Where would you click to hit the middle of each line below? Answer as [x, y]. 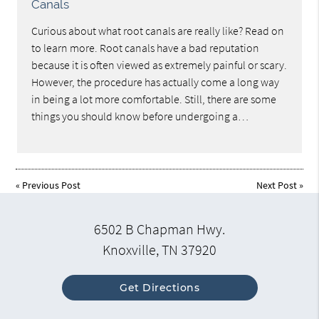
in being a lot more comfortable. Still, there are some [154, 99]
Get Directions [159, 288]
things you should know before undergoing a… [140, 116]
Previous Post [52, 185]
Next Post [276, 185]
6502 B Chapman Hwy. [159, 230]
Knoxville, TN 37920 [159, 250]
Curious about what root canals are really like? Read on [158, 30]
